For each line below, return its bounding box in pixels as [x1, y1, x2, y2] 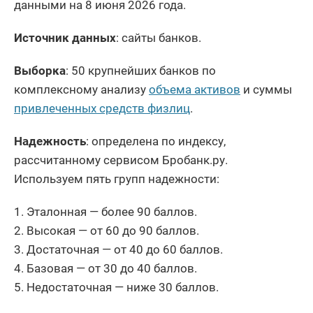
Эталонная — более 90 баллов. [27, 204, 197, 219]
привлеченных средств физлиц [14, 101, 190, 115]
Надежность [14, 133, 86, 148]
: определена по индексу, [86, 133, 226, 148]
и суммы [240, 82, 292, 96]
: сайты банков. [116, 30, 201, 45]
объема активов [149, 82, 240, 96]
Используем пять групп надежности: [14, 171, 219, 186]
